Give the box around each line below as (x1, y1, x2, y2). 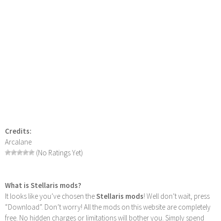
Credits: (5, 126, 32, 136)
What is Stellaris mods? (5, 181, 81, 190)
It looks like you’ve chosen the (5, 191, 96, 201)
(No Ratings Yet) (35, 148, 83, 158)
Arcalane (5, 137, 32, 147)
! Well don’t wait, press (144, 191, 210, 201)
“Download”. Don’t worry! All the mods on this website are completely (5, 202, 211, 212)
